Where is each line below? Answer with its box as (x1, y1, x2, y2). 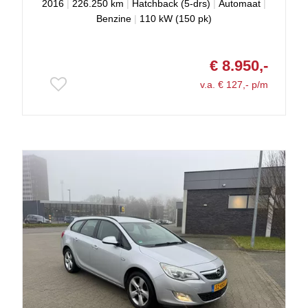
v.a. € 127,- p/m (200, 79, 268, 91)
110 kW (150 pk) (140, 13, 212, 25)
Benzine (96, 13, 131, 25)
